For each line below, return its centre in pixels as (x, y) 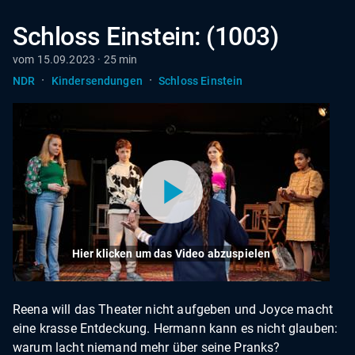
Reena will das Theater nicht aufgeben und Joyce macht (173, 309)
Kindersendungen (97, 80)
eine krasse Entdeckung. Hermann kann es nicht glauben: (176, 328)
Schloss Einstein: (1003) (146, 36)
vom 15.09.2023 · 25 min (75, 59)
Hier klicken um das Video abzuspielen (171, 253)
